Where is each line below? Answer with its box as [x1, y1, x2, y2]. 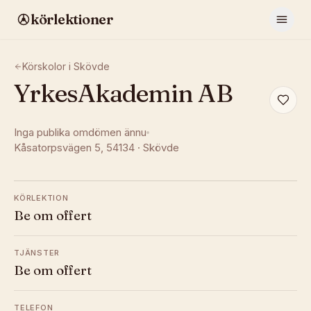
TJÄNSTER [14, 248, 60, 258]
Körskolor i [22, 60, 74, 72]
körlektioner [31, 10, 112, 28]
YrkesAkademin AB [14, 78, 232, 108]
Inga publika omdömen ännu [14, 126, 146, 139]
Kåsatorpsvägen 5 [14, 141, 101, 154]
